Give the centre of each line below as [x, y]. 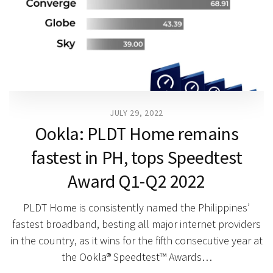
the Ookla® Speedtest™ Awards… [136, 257]
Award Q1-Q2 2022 [136, 181]
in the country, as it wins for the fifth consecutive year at [136, 240]
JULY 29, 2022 [136, 112]
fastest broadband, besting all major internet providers [136, 224]
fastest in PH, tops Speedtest [136, 157]
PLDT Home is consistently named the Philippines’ [136, 207]
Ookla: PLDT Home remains [136, 133]
